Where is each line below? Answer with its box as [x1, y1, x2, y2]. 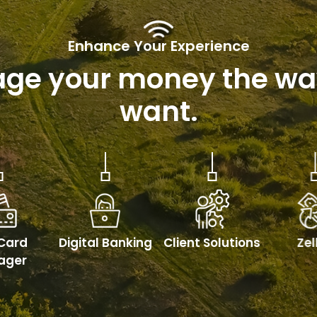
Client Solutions [163, 234, 260, 252]
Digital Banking [58, 234, 152, 252]
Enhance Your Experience [67, 36, 250, 57]
